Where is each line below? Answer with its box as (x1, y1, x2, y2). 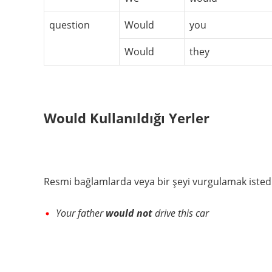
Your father (56, 206, 106, 220)
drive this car (155, 206, 209, 220)
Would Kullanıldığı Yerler (44, 108, 209, 127)
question (49, 18, 90, 32)
